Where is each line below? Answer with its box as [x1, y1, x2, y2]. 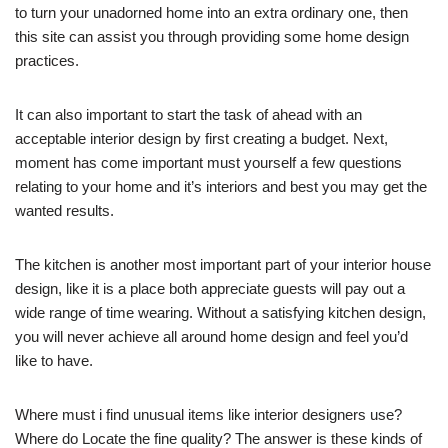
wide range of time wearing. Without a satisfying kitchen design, [15, 304, 426, 322]
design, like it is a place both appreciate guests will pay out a [15, 280, 405, 298]
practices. [15, 52, 79, 70]
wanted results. [15, 202, 114, 220]
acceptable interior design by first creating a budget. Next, [15, 130, 388, 148]
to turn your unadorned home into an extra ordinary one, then [15, 4, 408, 22]
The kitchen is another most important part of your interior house [15, 256, 431, 274]
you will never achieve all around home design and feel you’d [15, 328, 408, 346]
